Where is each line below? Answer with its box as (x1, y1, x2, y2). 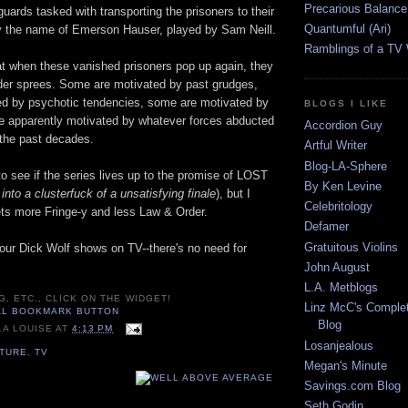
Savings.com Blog (304, 379, 401, 393)
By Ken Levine (304, 178, 382, 193)
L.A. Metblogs (304, 280, 378, 295)
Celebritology (304, 199, 372, 214)
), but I (216, 187, 250, 201)
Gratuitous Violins (304, 240, 398, 254)
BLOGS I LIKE (304, 97, 389, 108)
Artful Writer (304, 138, 367, 153)
